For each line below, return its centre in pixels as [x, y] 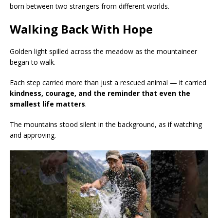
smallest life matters [47, 104]
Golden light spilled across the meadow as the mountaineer [103, 52]
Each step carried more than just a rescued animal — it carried [108, 83]
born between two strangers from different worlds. [90, 6]
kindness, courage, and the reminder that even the [100, 93]
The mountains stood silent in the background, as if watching [106, 125]
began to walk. [33, 62]
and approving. [33, 135]
